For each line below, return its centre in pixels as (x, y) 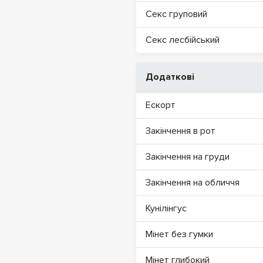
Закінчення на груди (188, 157)
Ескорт (161, 105)
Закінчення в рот (181, 131)
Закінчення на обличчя (193, 183)
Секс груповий (176, 14)
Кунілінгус (166, 208)
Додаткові (170, 77)
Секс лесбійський (183, 40)
